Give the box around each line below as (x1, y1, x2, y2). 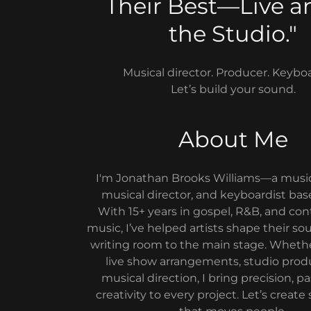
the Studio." (169, 20, 298, 47)
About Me (178, 126, 288, 153)
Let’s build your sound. (170, 83, 296, 96)
